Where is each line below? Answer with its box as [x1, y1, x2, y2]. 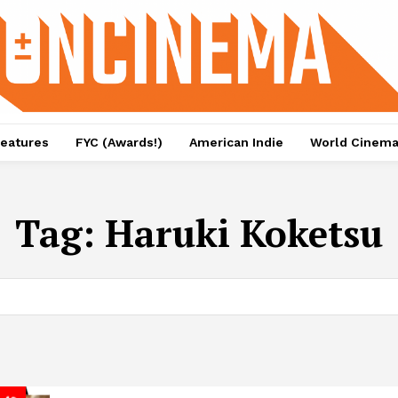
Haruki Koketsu [105, 208, 383, 259]
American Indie [188, 135, 283, 150]
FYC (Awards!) [75, 135, 163, 150]
